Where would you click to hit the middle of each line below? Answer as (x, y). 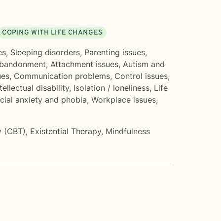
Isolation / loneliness (111, 88)
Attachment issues (84, 64)
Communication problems (62, 76)
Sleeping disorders (45, 52)
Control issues (141, 76)
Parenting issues (115, 52)
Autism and (144, 64)
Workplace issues (124, 99)
